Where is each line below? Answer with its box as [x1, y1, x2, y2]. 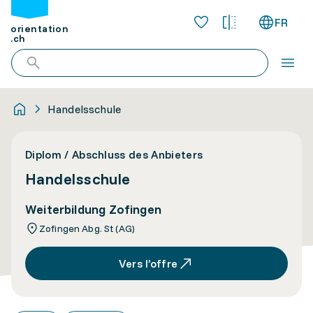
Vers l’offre [119, 256, 177, 270]
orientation [10, 22, 69, 36]
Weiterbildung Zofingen [25, 201, 161, 217]
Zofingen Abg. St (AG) [39, 222, 135, 235]
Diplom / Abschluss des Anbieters [25, 147, 203, 161]
